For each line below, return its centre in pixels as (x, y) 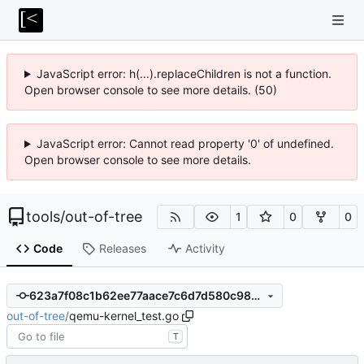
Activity (205, 249)
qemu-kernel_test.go (124, 315)
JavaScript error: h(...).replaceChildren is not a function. (184, 74)
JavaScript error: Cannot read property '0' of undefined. (185, 143)
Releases (122, 249)
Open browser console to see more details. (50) (151, 90)
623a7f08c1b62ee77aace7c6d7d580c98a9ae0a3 (255, 296)
